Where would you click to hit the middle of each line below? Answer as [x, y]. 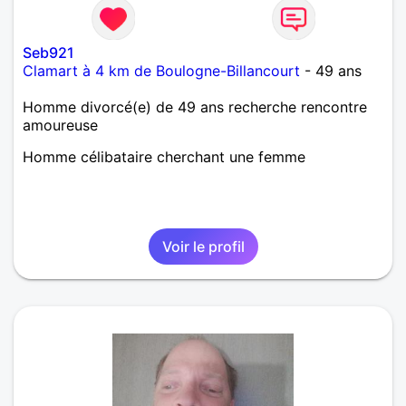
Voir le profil [203, 247]
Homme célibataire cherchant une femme [164, 157]
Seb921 [48, 53]
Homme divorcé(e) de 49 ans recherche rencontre [195, 107]
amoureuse [60, 126]
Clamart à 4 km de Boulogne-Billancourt [161, 71]
